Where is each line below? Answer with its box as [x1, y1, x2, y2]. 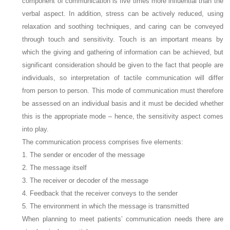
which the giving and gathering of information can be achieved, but [22, 48, 223, 56]
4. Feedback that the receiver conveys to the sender [22, 189, 178, 197]
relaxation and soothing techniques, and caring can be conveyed [22, 23, 223, 30]
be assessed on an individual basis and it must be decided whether [22, 100, 223, 107]
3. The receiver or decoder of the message [22, 177, 149, 184]
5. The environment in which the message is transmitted [22, 202, 189, 210]
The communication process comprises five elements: [22, 138, 184, 146]
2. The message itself [22, 164, 87, 171]
